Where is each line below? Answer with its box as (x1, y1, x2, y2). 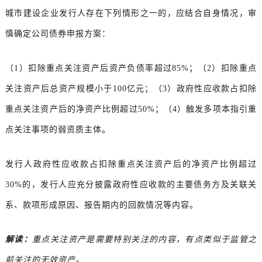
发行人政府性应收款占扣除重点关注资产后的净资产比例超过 (5, 160, 257, 169)
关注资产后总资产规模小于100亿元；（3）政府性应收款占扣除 (5, 84, 257, 94)
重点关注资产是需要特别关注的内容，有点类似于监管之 (32, 235, 257, 244)
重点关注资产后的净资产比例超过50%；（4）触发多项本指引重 (5, 105, 257, 114)
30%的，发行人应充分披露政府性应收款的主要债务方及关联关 (5, 180, 257, 189)
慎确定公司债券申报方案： (5, 29, 111, 39)
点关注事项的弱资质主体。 (5, 125, 111, 135)
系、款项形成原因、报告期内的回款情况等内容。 (5, 201, 198, 210)
